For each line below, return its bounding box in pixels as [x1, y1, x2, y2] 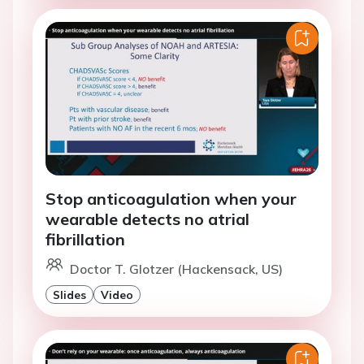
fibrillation [45, 229, 125, 250]
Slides [53, 288, 86, 302]
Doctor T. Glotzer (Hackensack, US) [70, 261, 283, 278]
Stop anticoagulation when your [45, 188, 297, 210]
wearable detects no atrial [45, 209, 249, 230]
